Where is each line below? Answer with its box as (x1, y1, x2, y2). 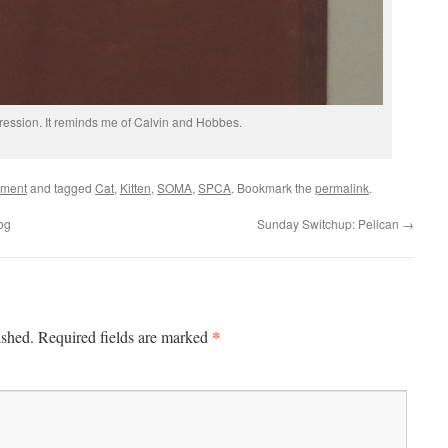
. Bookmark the (231, 179, 315, 196)
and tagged (27, 179, 95, 196)
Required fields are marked (38, 326, 212, 347)
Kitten (120, 179, 151, 196)
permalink (315, 179, 369, 196)
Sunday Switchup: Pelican (257, 215, 402, 232)
